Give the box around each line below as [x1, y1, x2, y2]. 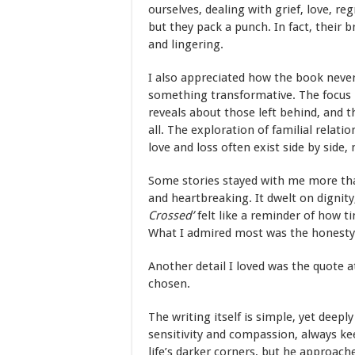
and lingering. [148, 37, 223, 52]
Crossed [148, 208, 192, 223]
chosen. [148, 277, 190, 291]
